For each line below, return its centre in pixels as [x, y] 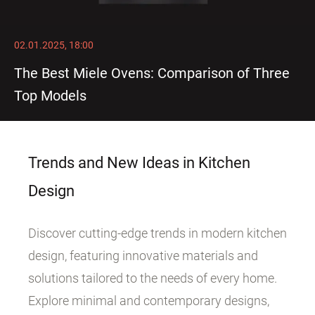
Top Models [50, 96]
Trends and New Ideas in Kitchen [139, 163]
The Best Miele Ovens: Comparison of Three [152, 73]
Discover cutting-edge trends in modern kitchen [157, 233]
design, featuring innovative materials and [143, 256]
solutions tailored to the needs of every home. [153, 278]
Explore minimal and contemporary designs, [149, 301]
